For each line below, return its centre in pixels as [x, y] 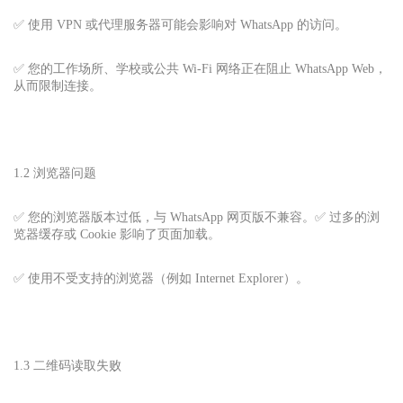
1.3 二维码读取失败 [67, 365]
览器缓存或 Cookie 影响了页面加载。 [117, 234]
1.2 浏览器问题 [55, 173]
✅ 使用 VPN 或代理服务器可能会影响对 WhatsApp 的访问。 [180, 24]
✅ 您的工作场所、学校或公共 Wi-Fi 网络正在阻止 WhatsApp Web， [200, 68]
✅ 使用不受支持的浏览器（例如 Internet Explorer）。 [161, 278]
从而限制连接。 [58, 85]
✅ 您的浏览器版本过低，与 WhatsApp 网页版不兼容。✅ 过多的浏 [197, 217]
